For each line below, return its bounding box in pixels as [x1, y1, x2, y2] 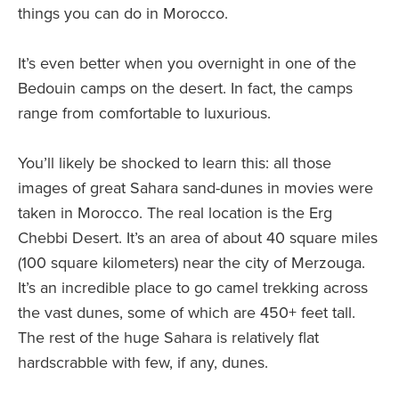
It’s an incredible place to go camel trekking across [18, 278, 368, 298]
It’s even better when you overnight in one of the [18, 53, 356, 74]
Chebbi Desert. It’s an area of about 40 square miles [18, 228, 378, 248]
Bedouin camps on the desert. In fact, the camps [18, 78, 353, 99]
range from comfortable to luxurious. [18, 103, 271, 124]
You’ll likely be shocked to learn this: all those [18, 153, 331, 174]
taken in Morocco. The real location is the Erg [18, 203, 332, 224]
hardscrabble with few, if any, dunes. [18, 353, 268, 373]
